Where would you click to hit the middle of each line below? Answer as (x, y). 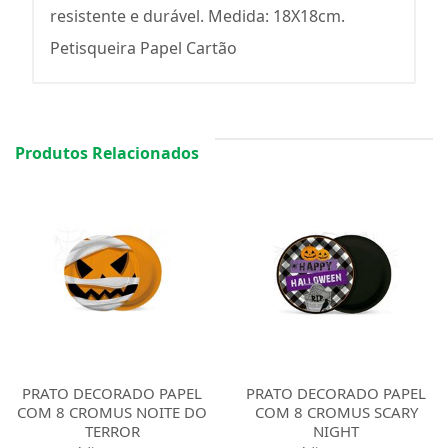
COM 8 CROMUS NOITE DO (112, 412)
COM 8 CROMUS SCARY (336, 412)
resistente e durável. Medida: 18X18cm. (197, 16)
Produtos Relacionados (107, 153)
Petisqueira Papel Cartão (143, 48)
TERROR (112, 431)
